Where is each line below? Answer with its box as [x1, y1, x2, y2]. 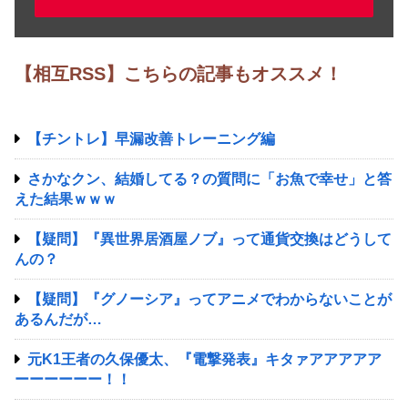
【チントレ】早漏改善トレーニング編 [27, 131, 275, 148]
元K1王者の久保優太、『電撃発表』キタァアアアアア [27, 352, 382, 368]
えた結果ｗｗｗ [15, 191, 117, 208]
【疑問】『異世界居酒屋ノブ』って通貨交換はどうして [27, 231, 392, 248]
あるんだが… [15, 311, 102, 328]
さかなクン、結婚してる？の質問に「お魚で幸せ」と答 [27, 171, 392, 188]
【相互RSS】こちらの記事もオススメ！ [15, 64, 342, 85]
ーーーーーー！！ [15, 372, 131, 388]
